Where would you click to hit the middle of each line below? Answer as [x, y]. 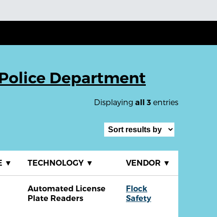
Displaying [115, 102]
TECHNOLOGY [57, 163]
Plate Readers [55, 199]
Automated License [67, 189]
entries [165, 102]
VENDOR [144, 163]
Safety [139, 199]
